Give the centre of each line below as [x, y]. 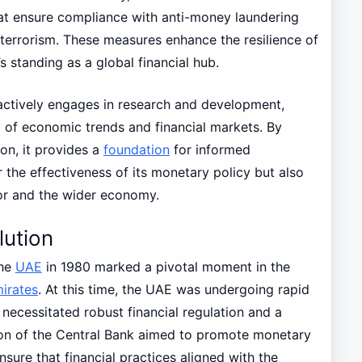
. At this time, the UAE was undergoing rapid [173, 290]
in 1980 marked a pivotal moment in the [166, 267]
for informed [210, 149]
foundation [136, 149]
